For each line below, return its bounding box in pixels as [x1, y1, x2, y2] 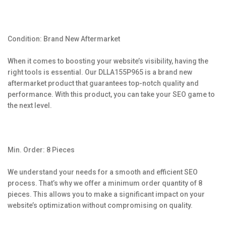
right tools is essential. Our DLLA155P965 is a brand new [8, 68, 192, 76]
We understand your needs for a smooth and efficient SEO [8, 168, 198, 176]
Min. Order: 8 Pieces [8, 146, 75, 154]
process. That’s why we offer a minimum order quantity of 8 [8, 179, 202, 187]
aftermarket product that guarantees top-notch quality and [8, 79, 199, 87]
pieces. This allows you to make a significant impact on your [8, 190, 205, 198]
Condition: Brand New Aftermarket [8, 35, 120, 43]
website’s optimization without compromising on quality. [8, 201, 193, 209]
